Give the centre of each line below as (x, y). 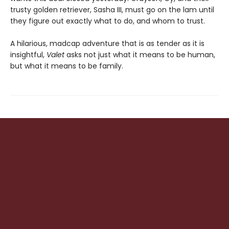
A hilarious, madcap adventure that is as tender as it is (107, 44)
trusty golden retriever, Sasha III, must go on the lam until (112, 10)
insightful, (28, 55)
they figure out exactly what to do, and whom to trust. (108, 21)
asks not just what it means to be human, (140, 55)
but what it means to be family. (67, 66)
